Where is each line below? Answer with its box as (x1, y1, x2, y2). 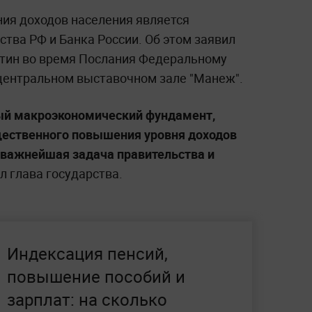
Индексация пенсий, (7, 242, 168, 265)
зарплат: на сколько (7, 288, 167, 311)
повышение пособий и (7, 265, 185, 288)
